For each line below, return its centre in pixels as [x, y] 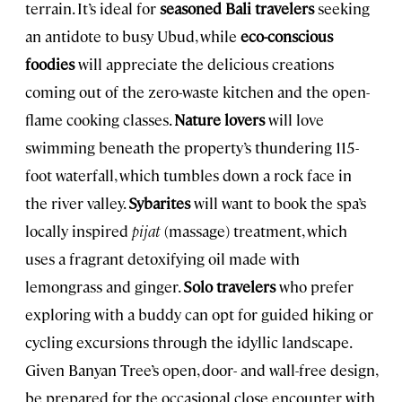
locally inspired [79, 230]
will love [294, 119]
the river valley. [77, 202]
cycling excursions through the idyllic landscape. [188, 341]
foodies [50, 63]
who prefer [315, 286]
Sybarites [159, 202]
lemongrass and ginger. [104, 286]
